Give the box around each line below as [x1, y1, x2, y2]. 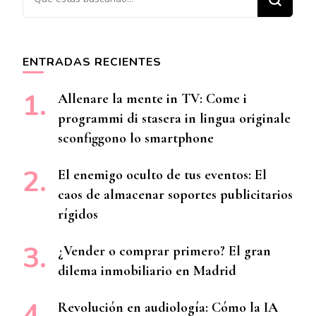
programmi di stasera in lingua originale [58, 110, 291, 128]
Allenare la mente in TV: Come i [58, 90, 247, 108]
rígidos [58, 206, 98, 224]
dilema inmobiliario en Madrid [58, 262, 236, 280]
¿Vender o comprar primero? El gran [58, 243, 271, 260]
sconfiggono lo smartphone [58, 130, 214, 147]
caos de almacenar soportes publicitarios [58, 186, 293, 204]
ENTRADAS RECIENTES [23, 54, 162, 71]
